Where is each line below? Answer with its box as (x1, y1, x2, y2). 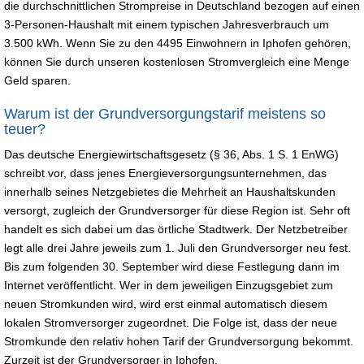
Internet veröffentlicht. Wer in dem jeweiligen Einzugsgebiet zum (4, 278, 333, 292)
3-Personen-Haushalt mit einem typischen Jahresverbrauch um (4, 17, 329, 31)
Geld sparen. (4, 73, 71, 87)
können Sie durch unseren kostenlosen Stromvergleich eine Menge (4, 54, 349, 68)
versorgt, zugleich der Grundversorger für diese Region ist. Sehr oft (4, 203, 350, 217)
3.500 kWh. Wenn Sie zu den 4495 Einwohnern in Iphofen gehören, (4, 36, 351, 50)
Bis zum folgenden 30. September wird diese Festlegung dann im (4, 259, 340, 273)
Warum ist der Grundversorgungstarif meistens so (4, 105, 326, 122)
